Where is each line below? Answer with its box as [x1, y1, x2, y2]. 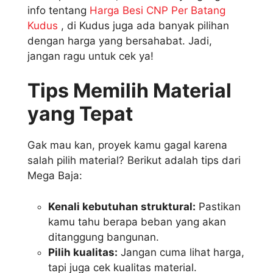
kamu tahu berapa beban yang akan [48, 215, 226, 228]
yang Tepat [27, 102, 133, 126]
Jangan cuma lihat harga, [118, 246, 244, 258]
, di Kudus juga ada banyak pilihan [58, 19, 229, 32]
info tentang [27, 4, 90, 16]
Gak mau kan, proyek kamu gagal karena [27, 139, 227, 152]
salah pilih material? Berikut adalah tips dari [27, 154, 241, 167]
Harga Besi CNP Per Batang [90, 4, 225, 16]
